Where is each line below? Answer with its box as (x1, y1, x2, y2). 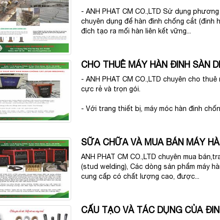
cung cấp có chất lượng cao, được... (81, 172, 200, 181)
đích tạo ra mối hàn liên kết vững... (81, 27, 192, 35)
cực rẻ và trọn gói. (81, 85, 141, 93)
